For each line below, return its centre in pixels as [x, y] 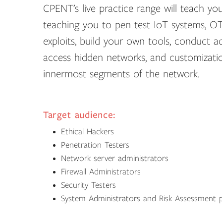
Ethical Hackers [87, 132]
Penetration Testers [95, 145]
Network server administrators [115, 158]
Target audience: [79, 115]
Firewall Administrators [101, 172]
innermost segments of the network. [121, 74]
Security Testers [88, 185]
